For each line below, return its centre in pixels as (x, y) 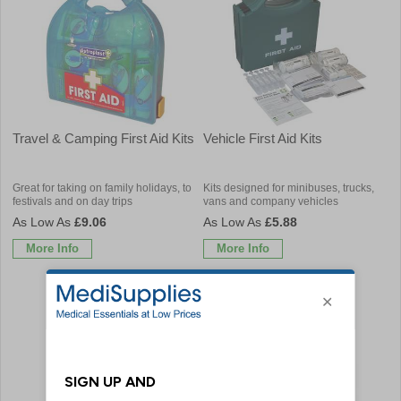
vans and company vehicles (271, 201)
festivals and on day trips (73, 201)
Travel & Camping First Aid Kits (103, 138)
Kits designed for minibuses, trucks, (289, 188)
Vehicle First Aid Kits (263, 138)
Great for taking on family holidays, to (102, 188)
